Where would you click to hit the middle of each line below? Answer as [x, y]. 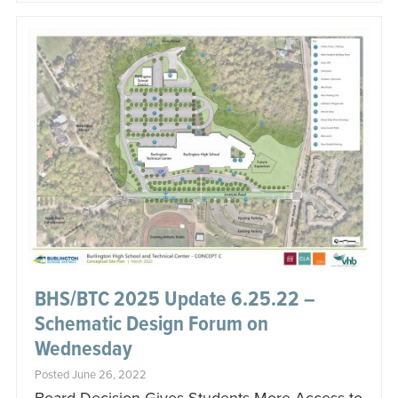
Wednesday [83, 350]
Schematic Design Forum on [151, 325]
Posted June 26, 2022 [90, 375]
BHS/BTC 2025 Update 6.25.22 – [175, 300]
